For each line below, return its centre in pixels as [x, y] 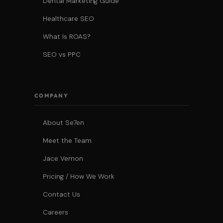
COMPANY [51, 96]
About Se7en [63, 123]
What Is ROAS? [66, 37]
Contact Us [61, 194]
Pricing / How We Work [78, 176]
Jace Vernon [63, 159]
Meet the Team [67, 141]
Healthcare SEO [68, 19]
